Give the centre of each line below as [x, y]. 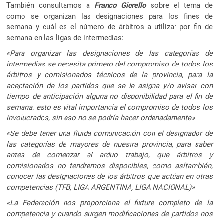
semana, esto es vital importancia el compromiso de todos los [109, 107]
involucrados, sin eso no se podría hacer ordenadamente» [101, 118]
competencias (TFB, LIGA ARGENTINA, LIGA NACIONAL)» [101, 187]
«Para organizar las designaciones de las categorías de [109, 53]
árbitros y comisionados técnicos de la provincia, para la [109, 75]
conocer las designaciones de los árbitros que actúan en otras [109, 176]
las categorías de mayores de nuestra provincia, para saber [109, 144]
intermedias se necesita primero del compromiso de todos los [109, 64]
